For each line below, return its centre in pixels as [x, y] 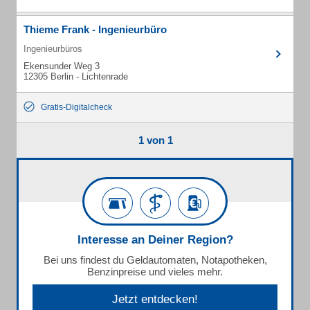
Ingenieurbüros [53, 49]
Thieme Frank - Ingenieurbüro [95, 29]
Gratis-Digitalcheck [76, 107]
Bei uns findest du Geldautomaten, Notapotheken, [155, 260]
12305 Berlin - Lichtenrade [76, 76]
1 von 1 [155, 140]
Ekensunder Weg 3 [62, 66]
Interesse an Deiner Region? [155, 240]
